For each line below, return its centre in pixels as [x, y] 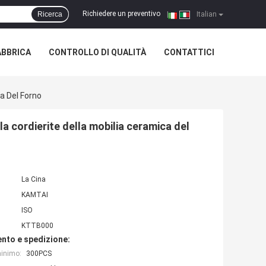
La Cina [34, 180]
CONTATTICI [189, 52]
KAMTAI [35, 195]
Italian [206, 14]
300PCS [39, 254]
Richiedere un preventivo [121, 14]
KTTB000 [37, 226]
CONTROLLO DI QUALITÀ [97, 52]
